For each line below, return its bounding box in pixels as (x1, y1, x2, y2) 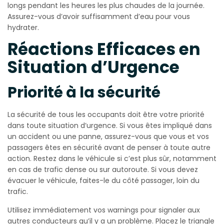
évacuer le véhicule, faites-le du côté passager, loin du (7, 175, 199, 186)
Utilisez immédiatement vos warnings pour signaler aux (7, 205, 200, 215)
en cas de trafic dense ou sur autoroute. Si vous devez (7, 164, 198, 175)
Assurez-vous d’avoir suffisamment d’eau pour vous (7, 11, 190, 22)
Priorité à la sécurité (7, 82, 160, 103)
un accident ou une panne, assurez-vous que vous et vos (7, 131, 209, 142)
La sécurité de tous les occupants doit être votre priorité (7, 109, 204, 120)
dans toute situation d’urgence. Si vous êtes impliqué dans (7, 120, 212, 131)
